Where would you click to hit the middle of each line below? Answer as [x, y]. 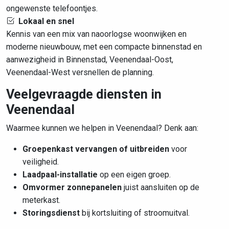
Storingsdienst [51, 213]
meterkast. [41, 200]
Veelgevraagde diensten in [84, 94]
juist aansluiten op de [161, 187]
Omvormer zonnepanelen [72, 187]
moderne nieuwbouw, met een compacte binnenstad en [104, 47]
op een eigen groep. [134, 175]
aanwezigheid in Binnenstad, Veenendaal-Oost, [90, 60]
